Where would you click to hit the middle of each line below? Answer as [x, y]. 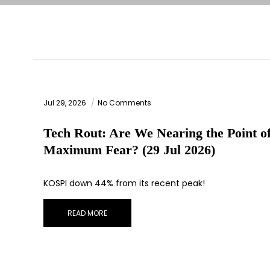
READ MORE [87, 213]
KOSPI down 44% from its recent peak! [124, 184]
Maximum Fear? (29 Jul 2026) [129, 150]
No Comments [124, 103]
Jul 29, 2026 [66, 103]
